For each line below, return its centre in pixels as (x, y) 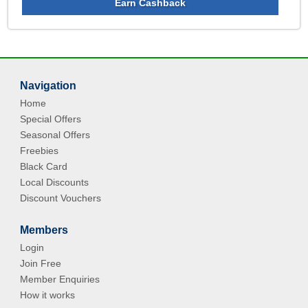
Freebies (40, 151)
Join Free (41, 263)
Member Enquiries (60, 279)
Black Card (44, 166)
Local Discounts (55, 182)
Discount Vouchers (61, 198)
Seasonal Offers (55, 135)
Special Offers (51, 119)
